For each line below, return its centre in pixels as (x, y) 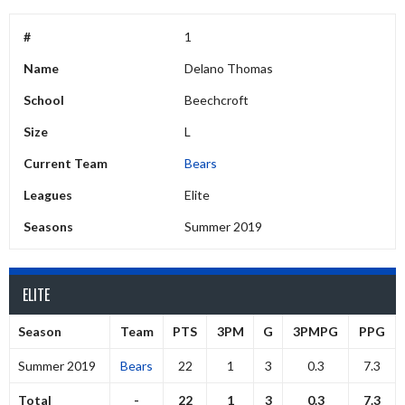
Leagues (48, 195)
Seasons (48, 226)
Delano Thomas (229, 68)
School (44, 100)
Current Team (66, 163)
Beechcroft (217, 100)
